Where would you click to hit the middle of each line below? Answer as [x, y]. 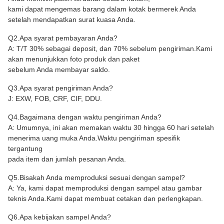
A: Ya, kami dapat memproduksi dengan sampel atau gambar [105, 188]
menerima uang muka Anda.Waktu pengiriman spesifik [94, 138]
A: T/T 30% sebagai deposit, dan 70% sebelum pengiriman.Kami [110, 48]
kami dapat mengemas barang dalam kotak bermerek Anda [102, 9]
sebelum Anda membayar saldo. [59, 69]
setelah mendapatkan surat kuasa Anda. [72, 19]
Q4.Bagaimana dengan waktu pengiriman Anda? [85, 117]
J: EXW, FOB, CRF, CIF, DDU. [55, 98]
